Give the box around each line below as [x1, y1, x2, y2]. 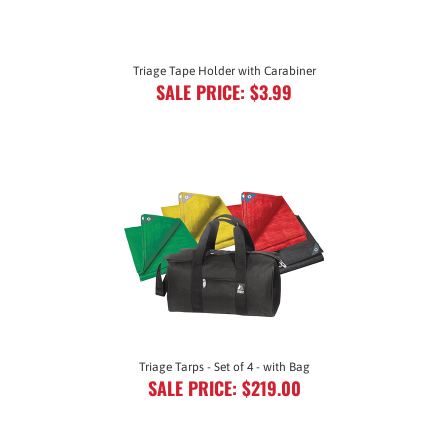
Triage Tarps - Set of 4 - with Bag [138, 339, 310, 353]
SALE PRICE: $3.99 [156, 58, 292, 84]
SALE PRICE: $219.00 [147, 354, 301, 380]
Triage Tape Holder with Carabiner [132, 43, 316, 57]
